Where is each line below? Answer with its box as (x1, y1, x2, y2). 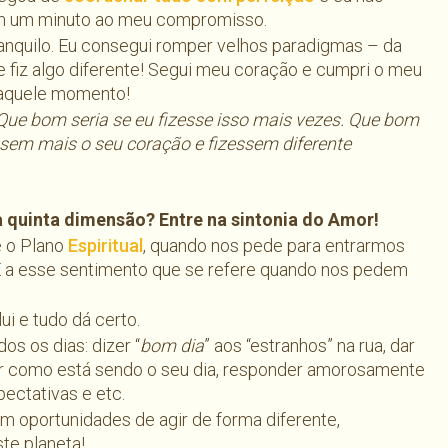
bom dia (140, 335, 204, 357)
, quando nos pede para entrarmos (143, 235, 406, 257)
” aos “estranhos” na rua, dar (204, 335, 415, 357)
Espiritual (68, 235, 144, 257)
